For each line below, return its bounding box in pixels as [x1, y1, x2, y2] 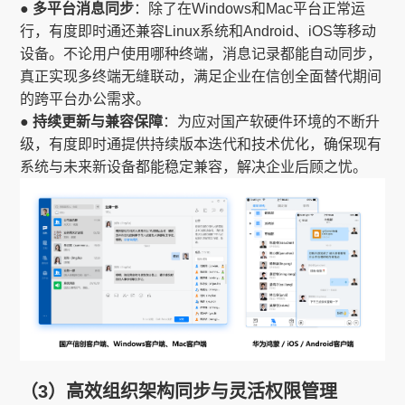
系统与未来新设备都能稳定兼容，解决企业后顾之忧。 [20, 159, 368, 175]
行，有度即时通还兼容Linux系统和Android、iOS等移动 [20, 24, 377, 40]
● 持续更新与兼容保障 [20, 114, 164, 130]
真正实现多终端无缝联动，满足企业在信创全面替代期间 [20, 69, 382, 85]
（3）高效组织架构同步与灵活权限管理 [20, 381, 338, 401]
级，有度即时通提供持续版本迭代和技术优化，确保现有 [20, 137, 382, 153]
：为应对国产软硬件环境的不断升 [163, 114, 381, 130]
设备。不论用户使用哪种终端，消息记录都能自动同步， [20, 46, 382, 62]
